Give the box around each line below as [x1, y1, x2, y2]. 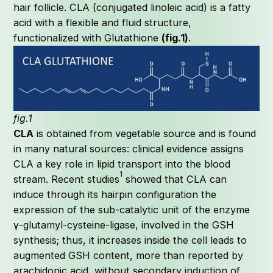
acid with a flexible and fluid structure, [13, 16, 192, 29]
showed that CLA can [122, 172, 227, 185]
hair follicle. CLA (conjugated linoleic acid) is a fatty [13, 1, 251, 14]
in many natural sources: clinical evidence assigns [13, 142, 244, 155]
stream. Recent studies [13, 172, 120, 185]
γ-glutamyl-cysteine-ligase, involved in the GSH [13, 218, 235, 231]
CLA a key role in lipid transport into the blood [13, 157, 231, 170]
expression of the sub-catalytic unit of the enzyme [13, 203, 250, 216]
